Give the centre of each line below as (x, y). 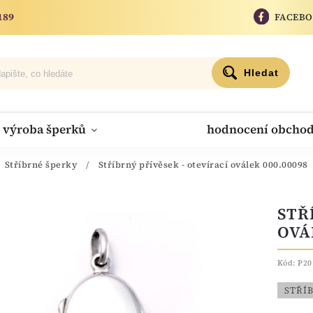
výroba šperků (44, 129)
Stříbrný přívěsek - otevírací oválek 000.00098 (203, 165)
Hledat (261, 73)
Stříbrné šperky (41, 165)
